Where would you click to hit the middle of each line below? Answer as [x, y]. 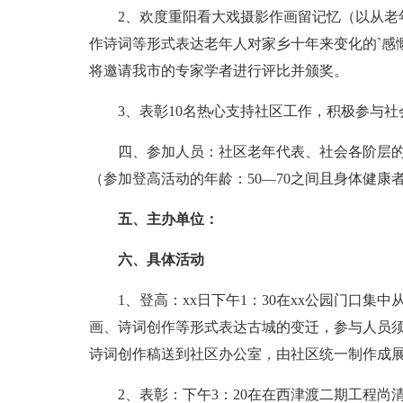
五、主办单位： [168, 219]
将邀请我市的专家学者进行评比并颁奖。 [218, 71]
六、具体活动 [161, 260]
